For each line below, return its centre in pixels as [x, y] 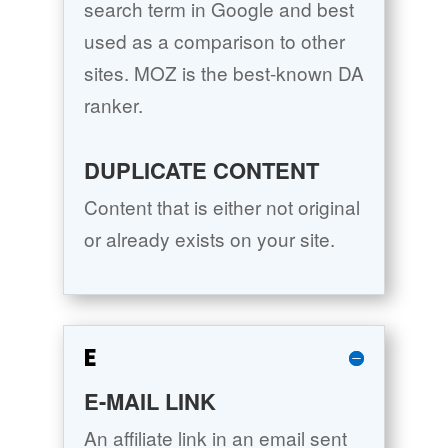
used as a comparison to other [214, 41]
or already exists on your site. [209, 239]
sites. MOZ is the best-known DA [223, 73]
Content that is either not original [221, 207]
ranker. [113, 105]
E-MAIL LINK [149, 401]
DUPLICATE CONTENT [201, 170]
